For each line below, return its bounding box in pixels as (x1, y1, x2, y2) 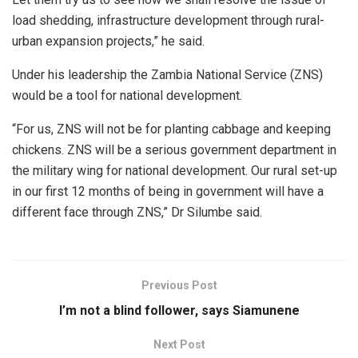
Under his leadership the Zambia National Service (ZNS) (12, 67, 323, 83)
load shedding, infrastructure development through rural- (12, 13, 324, 29)
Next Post (153, 338, 205, 352)
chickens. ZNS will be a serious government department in (12, 142, 336, 158)
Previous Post (141, 279, 217, 292)
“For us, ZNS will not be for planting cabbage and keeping (12, 121, 331, 137)
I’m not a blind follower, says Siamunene (58, 303, 300, 319)
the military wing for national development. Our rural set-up (12, 163, 337, 179)
